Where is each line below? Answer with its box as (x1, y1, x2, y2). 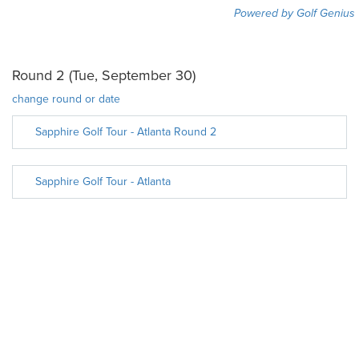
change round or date (12, 92, 120, 106)
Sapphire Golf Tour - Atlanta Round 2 (35, 125, 216, 139)
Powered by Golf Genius (234, 6, 355, 20)
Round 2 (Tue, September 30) (12, 67, 196, 84)
